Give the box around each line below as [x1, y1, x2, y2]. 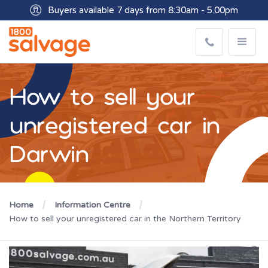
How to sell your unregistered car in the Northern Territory [9, 214, 241, 224]
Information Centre [54, 200, 130, 210]
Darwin [9, 139, 88, 167]
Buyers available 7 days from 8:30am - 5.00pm [48, 5, 238, 16]
